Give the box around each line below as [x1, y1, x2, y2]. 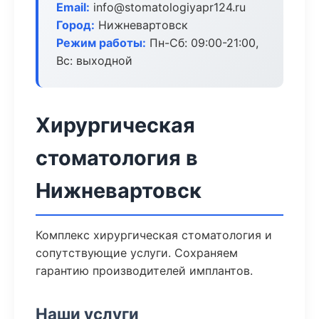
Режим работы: [56, 36, 146, 50]
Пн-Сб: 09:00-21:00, [146, 36, 258, 50]
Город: [56, 18, 95, 32]
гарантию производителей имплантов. [36, 263, 253, 278]
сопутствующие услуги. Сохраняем [36, 246, 238, 260]
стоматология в [36, 145, 198, 170]
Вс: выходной [56, 53, 132, 68]
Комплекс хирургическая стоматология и [36, 228, 272, 242]
